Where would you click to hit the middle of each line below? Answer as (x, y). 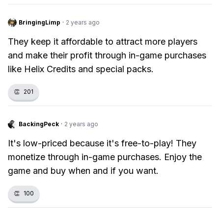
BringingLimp (40, 22)
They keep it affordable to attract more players (103, 41)
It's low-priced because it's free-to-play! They (102, 143)
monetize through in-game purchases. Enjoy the (105, 157)
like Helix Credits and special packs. (81, 69)
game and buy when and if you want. (83, 171)
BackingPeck (39, 124)
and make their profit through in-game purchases (107, 55)
